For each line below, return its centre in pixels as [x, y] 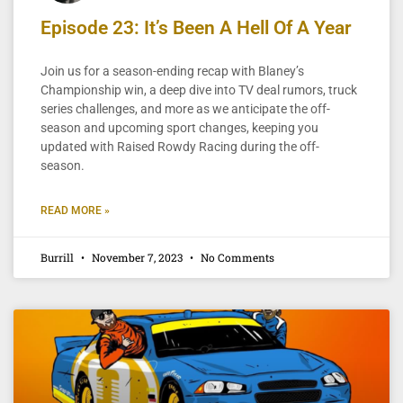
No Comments [236, 257]
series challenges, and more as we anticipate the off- [185, 108]
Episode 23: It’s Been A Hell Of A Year [196, 27]
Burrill [58, 257]
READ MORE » [75, 210]
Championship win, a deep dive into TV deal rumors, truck [199, 90]
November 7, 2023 [137, 257]
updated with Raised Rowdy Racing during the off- [180, 146]
